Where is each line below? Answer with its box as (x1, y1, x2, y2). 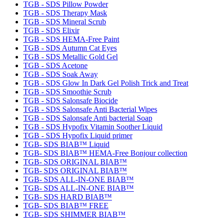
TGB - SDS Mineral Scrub (23, 17, 106, 26)
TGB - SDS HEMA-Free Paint (23, 35, 119, 43)
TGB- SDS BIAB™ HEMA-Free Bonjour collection (23, 148, 187, 157)
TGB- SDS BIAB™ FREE (23, 201, 109, 210)
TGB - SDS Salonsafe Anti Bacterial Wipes (23, 105, 157, 113)
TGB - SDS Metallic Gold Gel (23, 52, 118, 61)
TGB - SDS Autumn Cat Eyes (23, 43, 117, 52)
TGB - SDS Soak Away (23, 70, 98, 78)
